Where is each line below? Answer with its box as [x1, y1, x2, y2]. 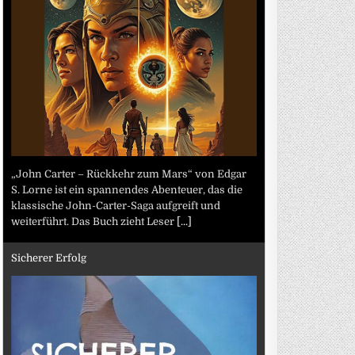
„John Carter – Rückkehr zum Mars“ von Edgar [11, 167, 247, 180]
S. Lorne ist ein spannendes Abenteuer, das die [11, 183, 243, 196]
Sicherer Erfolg [11, 252, 87, 264]
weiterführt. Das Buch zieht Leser [11, 215, 177, 227]
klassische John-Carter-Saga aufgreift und [11, 199, 221, 212]
